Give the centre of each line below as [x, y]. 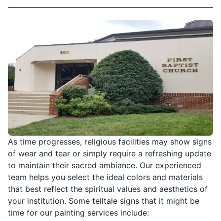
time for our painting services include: [78, 213]
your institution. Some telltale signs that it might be [104, 201]
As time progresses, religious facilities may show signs [110, 142]
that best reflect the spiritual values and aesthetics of [108, 189]
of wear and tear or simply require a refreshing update [110, 154]
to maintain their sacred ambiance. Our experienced [105, 166]
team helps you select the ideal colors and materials [105, 177]
